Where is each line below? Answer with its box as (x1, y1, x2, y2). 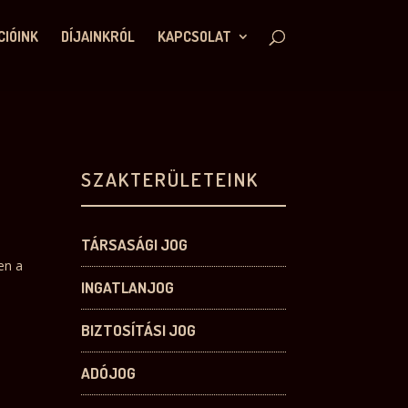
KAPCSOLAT (157, 27, 231, 46)
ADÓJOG (81, 363, 137, 383)
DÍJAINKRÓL (60, 27, 135, 46)
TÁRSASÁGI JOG (81, 235, 189, 255)
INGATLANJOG (81, 278, 175, 298)
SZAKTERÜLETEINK (81, 166, 260, 191)
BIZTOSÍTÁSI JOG (81, 321, 197, 341)
